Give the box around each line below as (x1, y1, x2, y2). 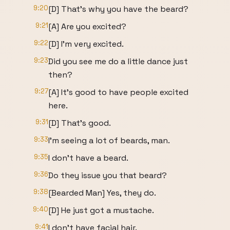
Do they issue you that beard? (48, 170, 167, 181)
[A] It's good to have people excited (48, 87, 188, 98)
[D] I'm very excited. (48, 39, 124, 49)
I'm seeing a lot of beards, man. (48, 135, 170, 146)
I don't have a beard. (48, 152, 128, 163)
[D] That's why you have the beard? (48, 4, 188, 14)
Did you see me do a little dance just (48, 56, 188, 67)
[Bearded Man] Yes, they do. (48, 187, 156, 198)
